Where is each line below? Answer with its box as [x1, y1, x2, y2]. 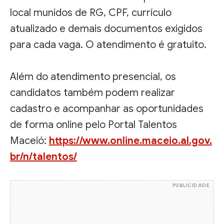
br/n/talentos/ [10, 150, 77, 163]
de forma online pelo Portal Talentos [10, 118, 177, 131]
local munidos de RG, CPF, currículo [10, 6, 171, 19]
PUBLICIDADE [172, 181, 209, 188]
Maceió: [10, 134, 49, 147]
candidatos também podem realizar [10, 86, 175, 99]
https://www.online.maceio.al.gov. [49, 134, 212, 147]
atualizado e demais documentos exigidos [10, 22, 202, 35]
